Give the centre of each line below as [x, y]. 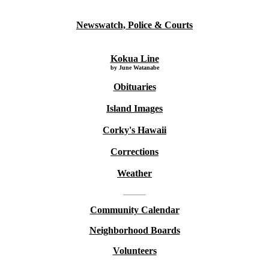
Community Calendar [134, 210]
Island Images [134, 108]
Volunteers [134, 251]
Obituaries [134, 87]
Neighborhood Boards [134, 230]
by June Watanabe [134, 68]
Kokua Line [134, 59]
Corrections [134, 152]
